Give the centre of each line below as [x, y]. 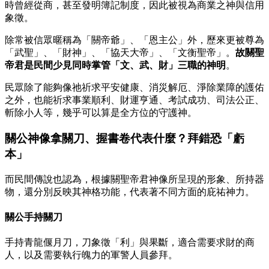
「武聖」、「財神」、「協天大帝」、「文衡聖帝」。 [120, 53]
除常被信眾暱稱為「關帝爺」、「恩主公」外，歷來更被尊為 [134, 40]
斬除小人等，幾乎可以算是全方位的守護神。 [101, 113]
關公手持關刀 [34, 217]
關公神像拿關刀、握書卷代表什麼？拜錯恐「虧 [125, 139]
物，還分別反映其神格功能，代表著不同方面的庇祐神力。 [130, 192]
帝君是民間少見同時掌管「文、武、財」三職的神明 [115, 65]
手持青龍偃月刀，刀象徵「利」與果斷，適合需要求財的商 [130, 243]
